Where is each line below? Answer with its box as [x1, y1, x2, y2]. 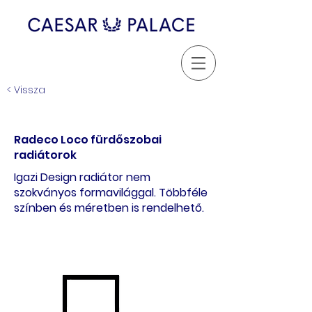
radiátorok [14, 147, 77, 163]
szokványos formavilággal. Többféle [14, 185, 208, 201]
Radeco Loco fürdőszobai [14, 132, 162, 148]
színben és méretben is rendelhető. [14, 200, 204, 216]
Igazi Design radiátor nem [14, 169, 150, 185]
